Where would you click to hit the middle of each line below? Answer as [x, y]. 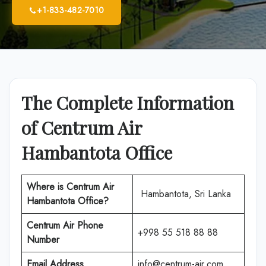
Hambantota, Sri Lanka [184, 194]
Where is [47, 187]
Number [43, 240]
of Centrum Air [82, 128]
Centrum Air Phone [65, 225]
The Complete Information [128, 103]
